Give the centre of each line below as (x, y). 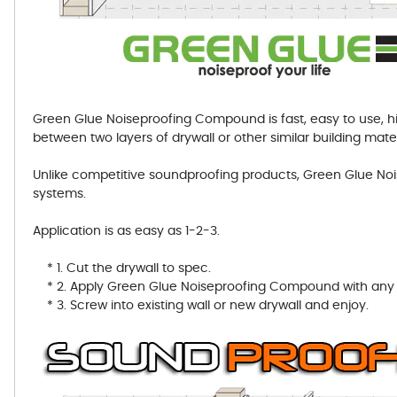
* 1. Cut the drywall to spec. (122, 269)
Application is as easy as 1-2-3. (126, 232)
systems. (59, 195)
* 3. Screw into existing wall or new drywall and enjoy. (201, 306)
